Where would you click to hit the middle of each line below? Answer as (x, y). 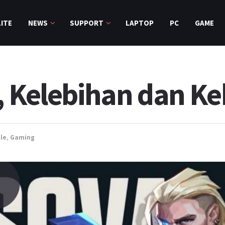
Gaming (22, 137)
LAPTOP (140, 23)
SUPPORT (87, 23)
